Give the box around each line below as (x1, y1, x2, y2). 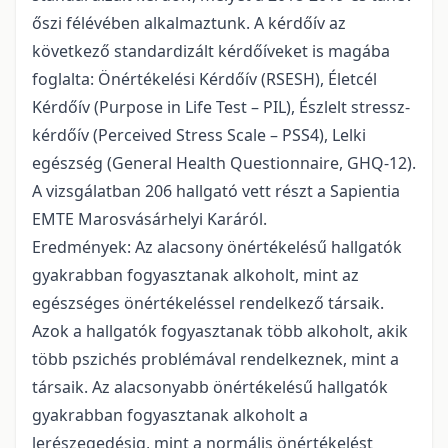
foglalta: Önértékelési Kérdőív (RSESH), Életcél (32, 68, 377, 90)
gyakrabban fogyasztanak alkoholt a (32, 404, 308, 426)
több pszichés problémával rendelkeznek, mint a (32, 348, 399, 370)
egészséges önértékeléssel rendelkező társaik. (32, 292, 384, 314)
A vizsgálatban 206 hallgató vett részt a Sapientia (32, 180, 400, 202)
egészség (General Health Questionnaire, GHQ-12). (32, 152, 416, 174)
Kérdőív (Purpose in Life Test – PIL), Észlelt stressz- (32, 96, 410, 118)
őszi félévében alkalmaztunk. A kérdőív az (32, 12, 346, 34)
